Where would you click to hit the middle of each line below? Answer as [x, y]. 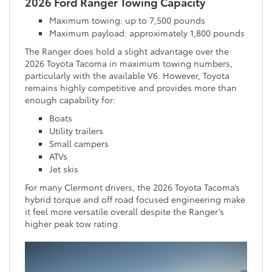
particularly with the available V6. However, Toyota [127, 75]
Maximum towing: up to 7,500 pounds [127, 20]
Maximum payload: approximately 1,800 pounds [147, 32]
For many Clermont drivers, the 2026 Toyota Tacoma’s [132, 187]
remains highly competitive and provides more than [131, 87]
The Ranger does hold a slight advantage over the [127, 51]
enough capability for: [70, 99]
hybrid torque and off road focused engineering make [135, 199]
